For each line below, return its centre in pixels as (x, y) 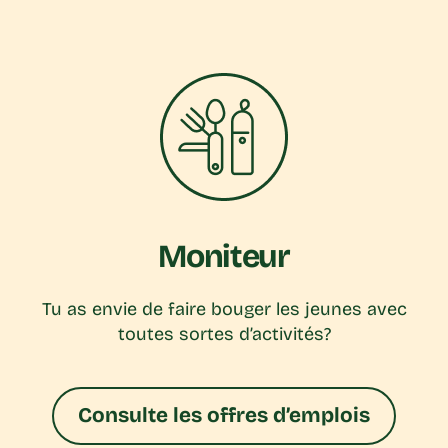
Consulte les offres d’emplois (224, 416)
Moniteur (224, 257)
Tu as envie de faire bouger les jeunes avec (224, 309)
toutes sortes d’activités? (224, 334)
